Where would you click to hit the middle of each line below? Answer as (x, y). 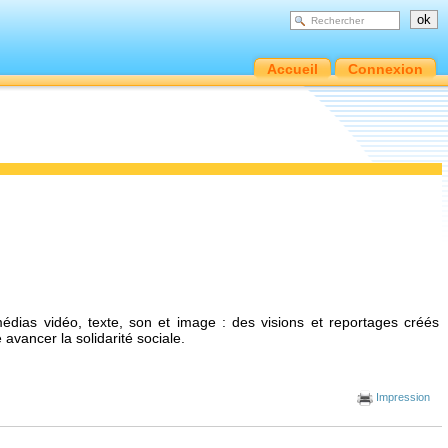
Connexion (385, 69)
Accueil (292, 69)
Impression (401, 396)
